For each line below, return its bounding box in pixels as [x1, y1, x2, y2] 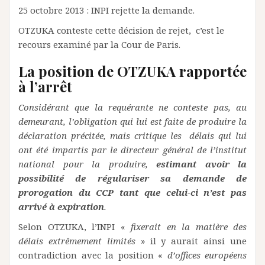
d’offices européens [167, 248, 247, 261]
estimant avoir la [156, 157, 247, 170]
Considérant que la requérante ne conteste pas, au [18, 101, 247, 113]
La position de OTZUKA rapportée [18, 61, 247, 80]
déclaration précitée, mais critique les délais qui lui [18, 129, 247, 141]
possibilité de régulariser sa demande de [18, 172, 247, 184]
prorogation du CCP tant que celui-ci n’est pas [18, 186, 247, 198]
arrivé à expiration [18, 200, 104, 212]
